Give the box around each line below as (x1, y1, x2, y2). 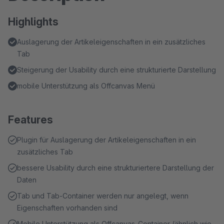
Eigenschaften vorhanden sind (17, 203, 117, 212)
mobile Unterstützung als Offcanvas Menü (17, 81, 155, 90)
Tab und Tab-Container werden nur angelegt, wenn (17, 191, 188, 200)
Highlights (8, 15, 58, 28)
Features (8, 113, 53, 126)
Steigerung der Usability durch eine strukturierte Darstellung (17, 65, 216, 74)
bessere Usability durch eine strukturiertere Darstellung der (17, 163, 214, 172)
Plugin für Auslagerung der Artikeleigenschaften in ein (17, 135, 196, 144)
